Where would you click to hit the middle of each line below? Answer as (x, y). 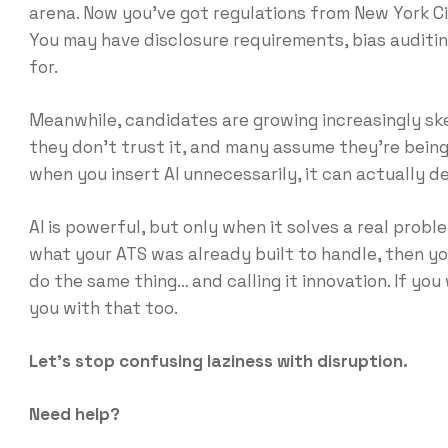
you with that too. (103, 307)
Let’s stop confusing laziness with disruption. (218, 360)
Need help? (74, 413)
